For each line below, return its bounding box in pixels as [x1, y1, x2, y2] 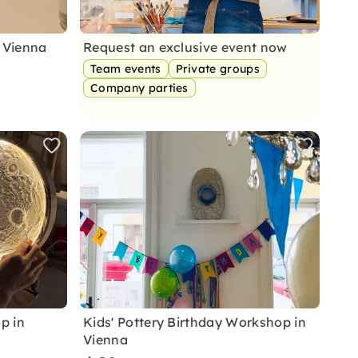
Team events [90, 62, 161, 76]
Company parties [90, 81, 189, 95]
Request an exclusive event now [83, 39, 288, 55]
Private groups [175, 62, 261, 76]
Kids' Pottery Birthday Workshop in [83, 314, 306, 330]
